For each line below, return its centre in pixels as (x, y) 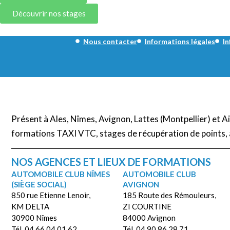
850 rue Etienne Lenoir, (51, 195)
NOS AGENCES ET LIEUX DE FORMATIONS (111, 161)
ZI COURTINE (147, 206)
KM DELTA (30, 206)
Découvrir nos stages (49, 13)
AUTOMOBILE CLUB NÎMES (61, 174)
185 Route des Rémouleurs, (169, 195)
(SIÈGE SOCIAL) (39, 184)
